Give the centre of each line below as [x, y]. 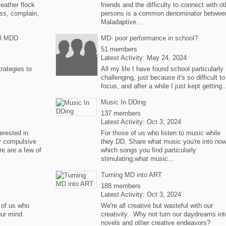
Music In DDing [123, 102]
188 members [121, 186]
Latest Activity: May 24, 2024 [144, 58]
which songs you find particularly [149, 150]
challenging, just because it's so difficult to [163, 77]
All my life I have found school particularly [162, 69]
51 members [119, 49]
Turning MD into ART [131, 175]
